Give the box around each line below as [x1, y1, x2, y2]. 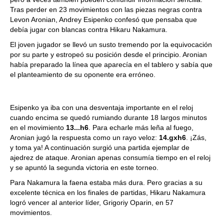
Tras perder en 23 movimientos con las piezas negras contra [10, 5, 202, 13]
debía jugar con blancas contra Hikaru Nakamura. [10, 25, 167, 33]
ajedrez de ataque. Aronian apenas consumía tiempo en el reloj [10, 153, 210, 161]
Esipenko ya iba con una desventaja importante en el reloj [10, 103, 193, 111]
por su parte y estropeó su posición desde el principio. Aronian [10, 50, 207, 58]
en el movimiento [10, 123, 66, 131]
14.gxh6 [159, 133, 186, 141]
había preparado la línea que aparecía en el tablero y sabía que [10, 60, 212, 68]
